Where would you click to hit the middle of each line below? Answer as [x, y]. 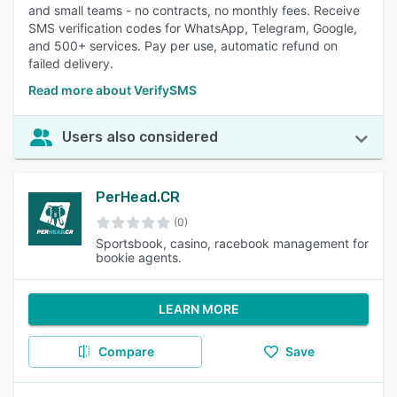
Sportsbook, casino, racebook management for [232, 243]
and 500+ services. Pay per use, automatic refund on [183, 46]
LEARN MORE [198, 309]
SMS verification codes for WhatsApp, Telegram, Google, [193, 28]
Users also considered [140, 137]
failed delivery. [71, 63]
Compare [126, 351]
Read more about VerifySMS [113, 90]
